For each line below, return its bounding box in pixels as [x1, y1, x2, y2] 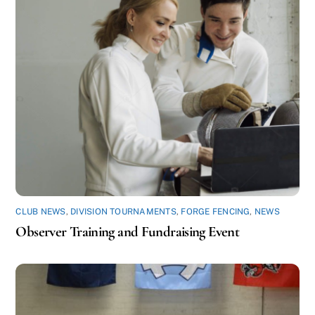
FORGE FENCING [181, 207, 250, 217]
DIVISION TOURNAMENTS [70, 207, 176, 217]
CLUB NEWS [15, 207, 66, 217]
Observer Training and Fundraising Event [15, 223, 240, 241]
